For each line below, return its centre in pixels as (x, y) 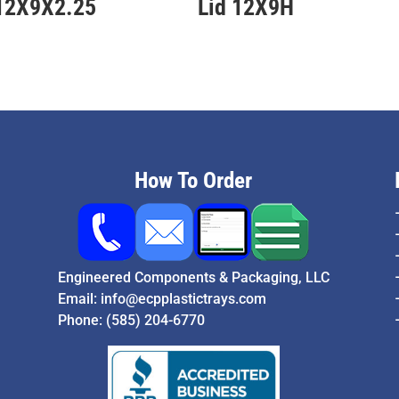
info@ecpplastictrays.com (183, 299)
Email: (79, 299)
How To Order (193, 181)
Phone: (81, 321)
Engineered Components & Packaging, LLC (193, 278)
